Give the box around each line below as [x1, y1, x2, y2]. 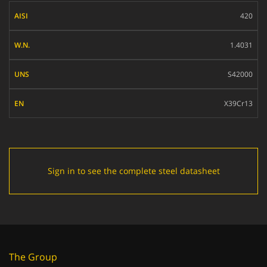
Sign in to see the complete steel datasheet [47, 165, 220, 176]
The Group [9, 250, 57, 263]
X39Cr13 [224, 98, 253, 108]
